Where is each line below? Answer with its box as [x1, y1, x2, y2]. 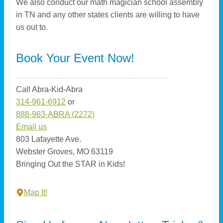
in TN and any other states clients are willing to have [16, 10, 200, 19]
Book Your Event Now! [16, 51, 134, 65]
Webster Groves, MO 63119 [16, 147, 113, 156]
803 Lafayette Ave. [16, 135, 81, 144]
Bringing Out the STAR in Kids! [16, 160, 125, 169]
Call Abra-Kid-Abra [16, 85, 83, 94]
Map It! [24, 188, 47, 197]
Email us [16, 122, 47, 131]
